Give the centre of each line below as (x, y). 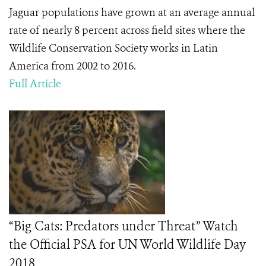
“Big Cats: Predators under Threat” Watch (123, 226)
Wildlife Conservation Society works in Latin (113, 48)
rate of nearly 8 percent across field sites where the (127, 30)
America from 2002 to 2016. (72, 66)
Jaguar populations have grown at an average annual (132, 12)
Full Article (35, 84)
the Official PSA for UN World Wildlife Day (127, 245)
